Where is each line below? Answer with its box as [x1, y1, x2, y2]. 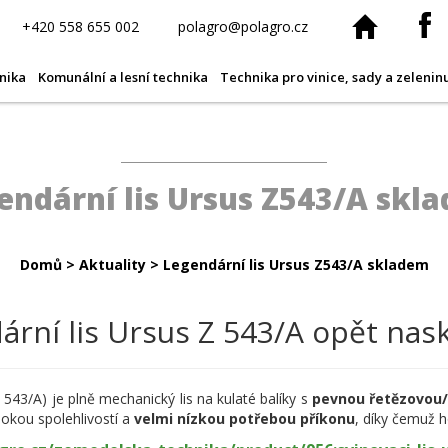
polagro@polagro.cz [178, 17, 308, 36]
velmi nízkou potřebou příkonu [134, 409, 355, 428]
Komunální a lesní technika [38, 68, 208, 86]
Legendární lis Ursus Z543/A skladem [162, 255, 429, 274]
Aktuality [78, 255, 146, 274]
